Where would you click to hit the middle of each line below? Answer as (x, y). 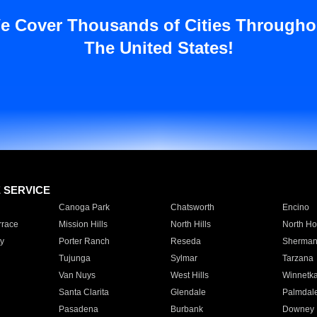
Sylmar (184, 258)
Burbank (186, 309)
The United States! (158, 48)
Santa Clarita (83, 292)
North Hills (190, 224)
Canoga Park (84, 207)
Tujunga (74, 258)
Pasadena (78, 309)
